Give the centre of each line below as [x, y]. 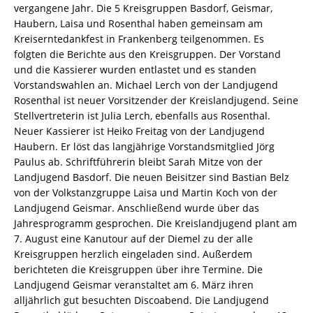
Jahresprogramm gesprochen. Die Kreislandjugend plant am [155, 223]
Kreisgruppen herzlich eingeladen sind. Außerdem [133, 254]
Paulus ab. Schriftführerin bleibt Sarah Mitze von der [138, 161]
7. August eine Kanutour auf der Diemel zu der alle [133, 238]
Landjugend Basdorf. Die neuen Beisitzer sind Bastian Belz [152, 177]
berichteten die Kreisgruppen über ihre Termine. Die [138, 269]
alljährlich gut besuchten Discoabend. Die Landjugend [141, 300]
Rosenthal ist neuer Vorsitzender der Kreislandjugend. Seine [156, 100]
